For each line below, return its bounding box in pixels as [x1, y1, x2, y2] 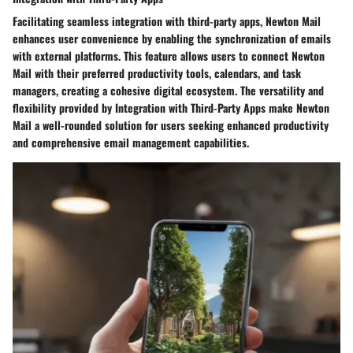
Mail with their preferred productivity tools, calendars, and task [13, 64, 301, 81]
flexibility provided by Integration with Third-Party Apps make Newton [13, 98, 329, 116]
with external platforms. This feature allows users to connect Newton [13, 46, 325, 64]
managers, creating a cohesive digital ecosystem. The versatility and [13, 81, 324, 98]
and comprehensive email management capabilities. [13, 133, 249, 150]
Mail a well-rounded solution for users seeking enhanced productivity [13, 116, 329, 133]
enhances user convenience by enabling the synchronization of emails [13, 29, 331, 46]
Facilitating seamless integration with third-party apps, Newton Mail [13, 12, 321, 29]
